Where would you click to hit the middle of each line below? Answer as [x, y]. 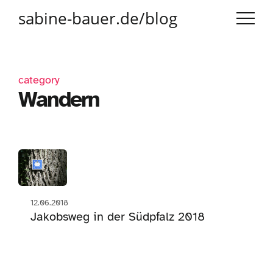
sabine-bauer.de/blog [98, 18]
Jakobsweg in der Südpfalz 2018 [118, 217]
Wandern [59, 99]
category [39, 80]
